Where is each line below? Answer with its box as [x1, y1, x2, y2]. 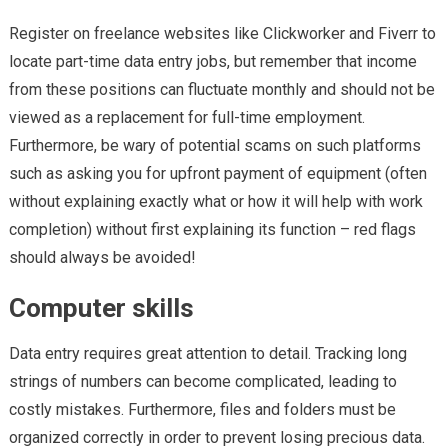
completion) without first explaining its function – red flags [8, 220, 416, 240]
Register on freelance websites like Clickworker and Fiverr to [8, 24, 436, 44]
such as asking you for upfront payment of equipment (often [8, 164, 427, 184]
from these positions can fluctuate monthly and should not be [8, 80, 435, 100]
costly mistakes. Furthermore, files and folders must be [8, 400, 396, 420]
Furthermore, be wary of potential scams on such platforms [8, 136, 421, 156]
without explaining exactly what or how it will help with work [8, 192, 423, 212]
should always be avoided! [8, 248, 196, 268]
